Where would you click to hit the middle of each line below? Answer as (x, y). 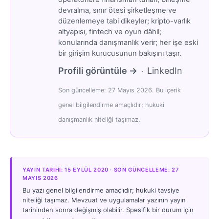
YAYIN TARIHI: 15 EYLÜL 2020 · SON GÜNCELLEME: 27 (101, 169)
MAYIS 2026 (40, 178)
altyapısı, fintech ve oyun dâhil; (109, 32)
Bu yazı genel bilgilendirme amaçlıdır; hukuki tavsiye (101, 190)
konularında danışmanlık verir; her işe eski (128, 43)
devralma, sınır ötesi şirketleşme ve (117, 11)
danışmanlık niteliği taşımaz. (99, 120)
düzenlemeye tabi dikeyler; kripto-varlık (124, 21)
